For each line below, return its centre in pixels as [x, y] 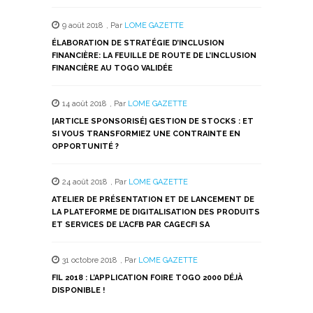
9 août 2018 [82, 25]
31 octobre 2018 [89, 260]
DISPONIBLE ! [78, 290]
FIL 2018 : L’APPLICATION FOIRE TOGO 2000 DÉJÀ [147, 277]
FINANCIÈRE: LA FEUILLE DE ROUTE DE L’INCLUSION [154, 55]
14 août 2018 [84, 103]
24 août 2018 [84, 182]
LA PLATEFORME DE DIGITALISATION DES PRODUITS [156, 212]
